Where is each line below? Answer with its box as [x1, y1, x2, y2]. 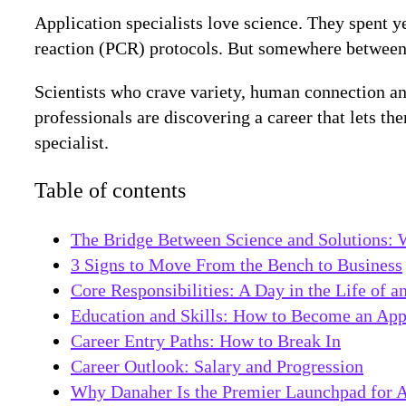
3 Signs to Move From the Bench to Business [71, 255, 402, 275]
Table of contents [34, 179, 186, 203]
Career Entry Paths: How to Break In [71, 331, 341, 352]
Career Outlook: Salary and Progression [71, 356, 363, 377]
